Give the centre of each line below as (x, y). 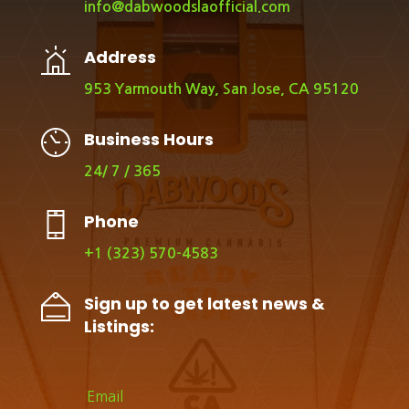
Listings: (119, 327)
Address (120, 58)
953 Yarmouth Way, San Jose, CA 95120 (221, 89)
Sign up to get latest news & (204, 304)
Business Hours (148, 140)
